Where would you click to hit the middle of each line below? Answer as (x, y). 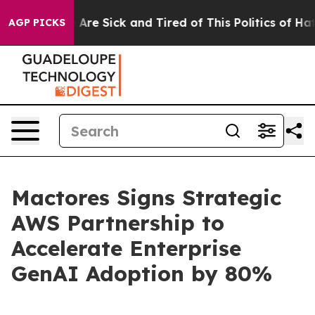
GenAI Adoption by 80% (142, 274)
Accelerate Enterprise (126, 248)
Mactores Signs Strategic (146, 198)
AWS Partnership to (118, 223)
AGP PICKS (37, 22)
